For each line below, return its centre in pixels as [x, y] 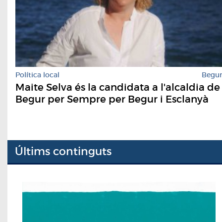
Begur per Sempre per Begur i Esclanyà [112, 99]
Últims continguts [63, 152]
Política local [37, 75]
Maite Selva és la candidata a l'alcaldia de [118, 87]
